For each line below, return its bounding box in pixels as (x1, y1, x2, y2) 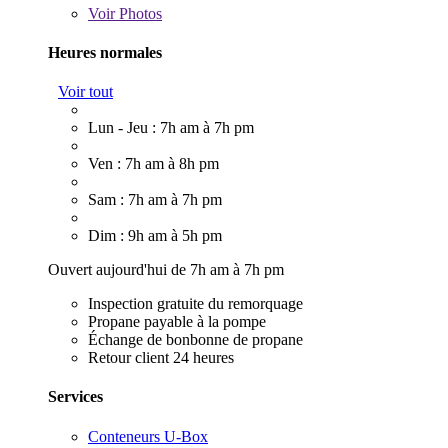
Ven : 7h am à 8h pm (88, 155, 219, 173)
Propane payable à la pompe (88, 313, 266, 331)
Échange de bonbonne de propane (88, 331, 303, 349)
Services (48, 388, 103, 406)
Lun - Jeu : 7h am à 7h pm (88, 119, 254, 137)
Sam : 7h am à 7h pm (88, 191, 222, 209)
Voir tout (58, 83, 113, 101)
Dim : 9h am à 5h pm (88, 227, 222, 245)
